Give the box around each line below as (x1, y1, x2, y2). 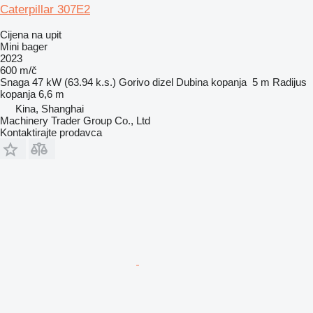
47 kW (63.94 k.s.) (32, 75, 116, 88)
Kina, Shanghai (15, 102, 84, 115)
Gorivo (119, 75, 150, 88)
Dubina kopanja (176, 75, 247, 88)
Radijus (272, 75, 307, 88)
